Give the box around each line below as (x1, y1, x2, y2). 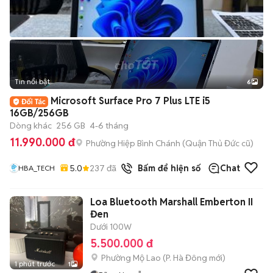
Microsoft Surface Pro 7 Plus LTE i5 (51, 94, 210, 107)
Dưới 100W (90, 221, 132, 232)
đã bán (105, 162, 133, 174)
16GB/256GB (10, 107, 69, 119)
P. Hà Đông (166, 252, 207, 263)
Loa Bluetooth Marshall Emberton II (90, 196, 253, 208)
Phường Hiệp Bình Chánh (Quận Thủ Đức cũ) (86, 137, 253, 149)
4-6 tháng (90, 120, 129, 131)
